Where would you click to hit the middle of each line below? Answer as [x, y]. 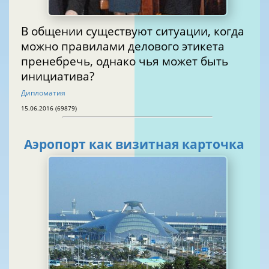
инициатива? [58, 76]
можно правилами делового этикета [41, 46]
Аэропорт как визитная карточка [134, 144]
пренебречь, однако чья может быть [125, 61]
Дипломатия [43, 92]
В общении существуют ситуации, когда [133, 31]
